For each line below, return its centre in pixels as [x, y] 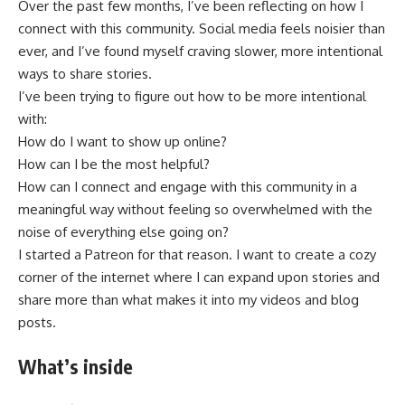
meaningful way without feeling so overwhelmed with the [195, 210]
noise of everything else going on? [123, 232]
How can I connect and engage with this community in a [188, 187]
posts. [37, 323]
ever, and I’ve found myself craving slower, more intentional [200, 52]
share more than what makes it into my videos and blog [188, 300]
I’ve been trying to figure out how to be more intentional [192, 97]
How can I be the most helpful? [114, 165]
